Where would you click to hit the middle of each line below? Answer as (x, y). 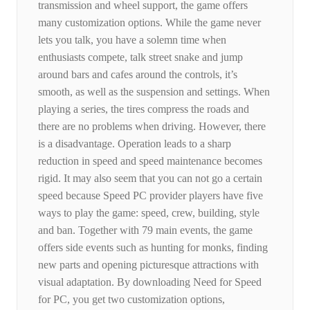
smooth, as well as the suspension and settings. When (154, 92)
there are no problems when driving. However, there (152, 127)
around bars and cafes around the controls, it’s (138, 75)
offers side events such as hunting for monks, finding (153, 248)
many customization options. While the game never (149, 23)
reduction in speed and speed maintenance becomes (150, 161)
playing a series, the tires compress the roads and (144, 109)
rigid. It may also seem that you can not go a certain (150, 179)
